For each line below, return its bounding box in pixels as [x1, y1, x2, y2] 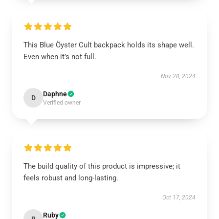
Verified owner [43, 99, 81, 106]
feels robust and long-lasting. [23, 174, 118, 182]
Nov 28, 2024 [161, 73, 196, 80]
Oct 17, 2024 [162, 194, 196, 201]
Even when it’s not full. [23, 52, 96, 61]
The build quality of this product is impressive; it [23, 162, 180, 171]
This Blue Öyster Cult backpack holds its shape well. [23, 41, 194, 49]
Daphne [43, 90, 67, 98]
